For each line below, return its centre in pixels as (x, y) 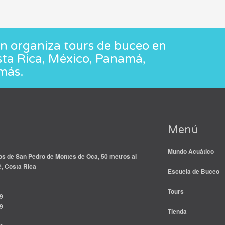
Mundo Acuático (191, 151)
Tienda (177, 212)
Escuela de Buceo (194, 172)
